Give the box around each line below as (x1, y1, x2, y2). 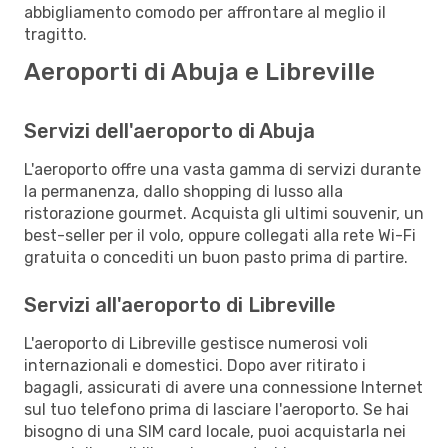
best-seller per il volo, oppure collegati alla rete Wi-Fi (24, 225, 416, 245)
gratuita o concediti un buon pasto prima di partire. (24, 247, 408, 267)
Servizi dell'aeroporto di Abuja (24, 118, 315, 143)
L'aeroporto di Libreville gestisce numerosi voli (24, 333, 368, 353)
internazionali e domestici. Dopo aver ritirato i (24, 355, 366, 375)
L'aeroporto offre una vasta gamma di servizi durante (24, 159, 421, 179)
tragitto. (24, 24, 87, 44)
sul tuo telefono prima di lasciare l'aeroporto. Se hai (24, 399, 409, 419)
